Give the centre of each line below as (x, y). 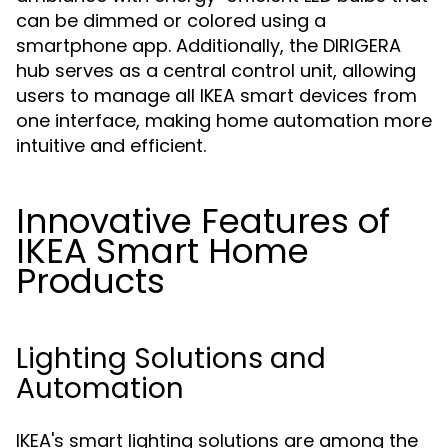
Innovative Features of (203, 221)
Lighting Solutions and (171, 358)
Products (90, 281)
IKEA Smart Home (162, 251)
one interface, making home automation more (224, 120)
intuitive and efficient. (111, 145)
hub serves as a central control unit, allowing (216, 70)
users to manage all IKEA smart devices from (216, 95)
